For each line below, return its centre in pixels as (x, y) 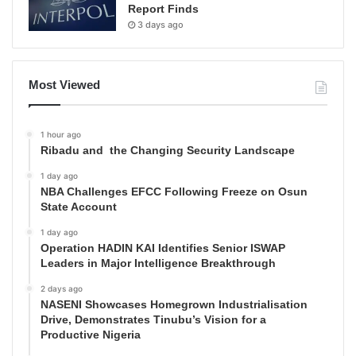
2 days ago (62, 288)
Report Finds (163, 8)
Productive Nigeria (91, 334)
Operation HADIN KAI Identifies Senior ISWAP (163, 248)
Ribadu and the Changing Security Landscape (168, 150)
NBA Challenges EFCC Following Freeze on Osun (174, 191)
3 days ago (161, 24)
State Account (79, 206)
